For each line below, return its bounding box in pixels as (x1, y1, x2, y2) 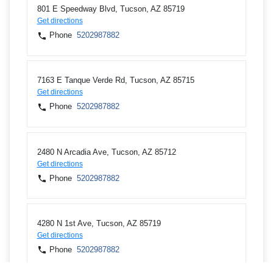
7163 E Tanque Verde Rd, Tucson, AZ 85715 (37, 76, 194, 85)
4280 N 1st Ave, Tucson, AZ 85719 (37, 218, 161, 228)
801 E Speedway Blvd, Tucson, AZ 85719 (37, 4, 185, 14)
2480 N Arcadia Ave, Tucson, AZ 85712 (37, 147, 176, 157)
